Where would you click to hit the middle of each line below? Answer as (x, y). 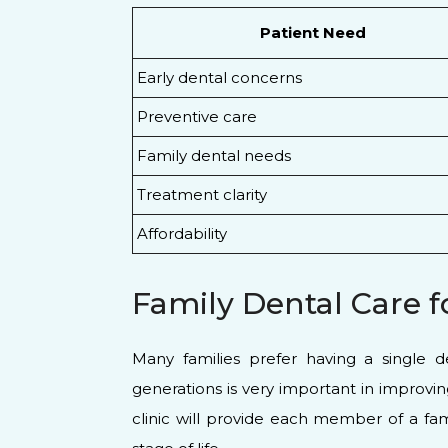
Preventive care (197, 117)
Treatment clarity (202, 195)
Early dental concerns (219, 78)
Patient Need (312, 33)
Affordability (182, 234)
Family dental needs (214, 156)
